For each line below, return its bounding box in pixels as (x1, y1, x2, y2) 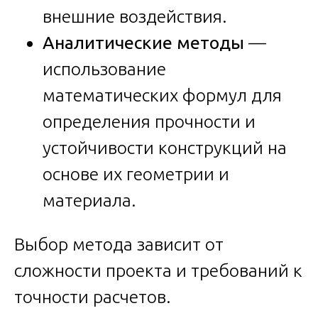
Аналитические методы (43, 32, 244, 53)
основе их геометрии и (43, 163, 229, 184)
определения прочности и (43, 111, 256, 131)
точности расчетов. (14, 286, 171, 307)
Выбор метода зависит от (14, 234, 224, 254)
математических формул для (43, 84, 282, 105)
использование (43, 58, 166, 79)
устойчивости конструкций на (43, 137, 287, 158)
